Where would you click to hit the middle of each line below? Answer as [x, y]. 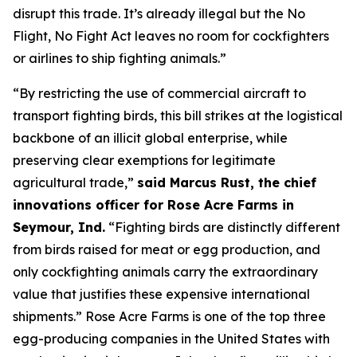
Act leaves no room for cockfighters [218, 36]
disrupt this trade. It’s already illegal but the [150, 14]
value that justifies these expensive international [161, 294]
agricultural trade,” [75, 182]
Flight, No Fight [60, 36]
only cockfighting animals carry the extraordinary [165, 272]
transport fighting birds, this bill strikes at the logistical [178, 116]
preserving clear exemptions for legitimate [144, 160]
